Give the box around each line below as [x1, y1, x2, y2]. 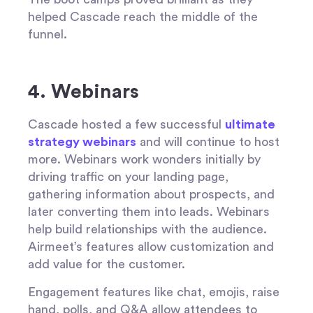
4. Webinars [28, 82, 139, 102]
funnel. [28, 27, 67, 41]
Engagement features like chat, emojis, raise [28, 285, 279, 298]
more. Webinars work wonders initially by [28, 153, 261, 166]
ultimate [225, 118, 275, 131]
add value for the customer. [28, 258, 185, 271]
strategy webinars [28, 136, 136, 149]
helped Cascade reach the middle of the [28, 10, 258, 23]
